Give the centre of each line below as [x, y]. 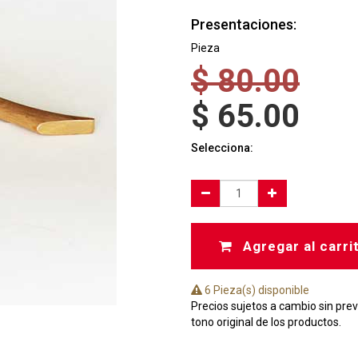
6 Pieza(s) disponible [256, 290]
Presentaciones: [244, 24]
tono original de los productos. [266, 322]
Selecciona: [222, 148]
